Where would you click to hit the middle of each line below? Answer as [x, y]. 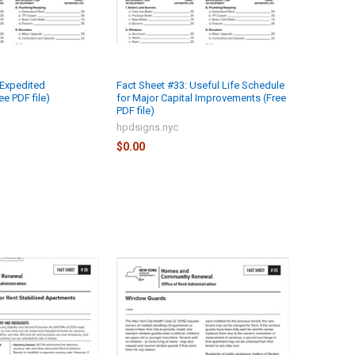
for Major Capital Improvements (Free [201, 97]
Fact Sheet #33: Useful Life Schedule [200, 85]
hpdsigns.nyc [147, 127]
